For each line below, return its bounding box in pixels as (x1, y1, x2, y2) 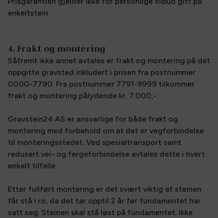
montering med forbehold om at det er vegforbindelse (8, 126, 204, 135)
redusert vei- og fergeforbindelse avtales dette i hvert (8, 149, 205, 159)
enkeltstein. (8, 8, 50, 18)
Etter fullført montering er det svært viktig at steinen (8, 184, 201, 194)
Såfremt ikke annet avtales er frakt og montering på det (8, 56, 210, 65)
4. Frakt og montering (8, 43, 105, 54)
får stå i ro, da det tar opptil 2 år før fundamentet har (8, 196, 201, 205)
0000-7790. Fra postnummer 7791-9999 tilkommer (8, 79, 195, 89)
